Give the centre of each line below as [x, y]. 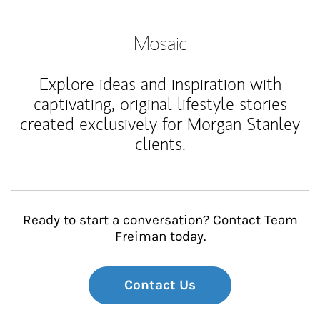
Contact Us [160, 285]
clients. [160, 144]
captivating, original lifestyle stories [160, 104]
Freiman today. [160, 236]
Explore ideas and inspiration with [160, 84]
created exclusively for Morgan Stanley [160, 124]
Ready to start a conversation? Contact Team [160, 220]
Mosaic [160, 42]
